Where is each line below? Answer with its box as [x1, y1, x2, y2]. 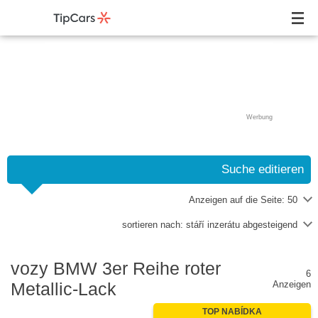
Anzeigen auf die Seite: [189, 194, 287, 205]
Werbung [246, 114, 273, 121]
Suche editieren [221, 163, 304, 176]
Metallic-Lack [11, 279, 116, 299]
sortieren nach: [122, 219, 186, 230]
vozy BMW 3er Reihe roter [11, 258, 221, 278]
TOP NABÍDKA [202, 306, 262, 317]
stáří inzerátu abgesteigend [186, 219, 297, 230]
